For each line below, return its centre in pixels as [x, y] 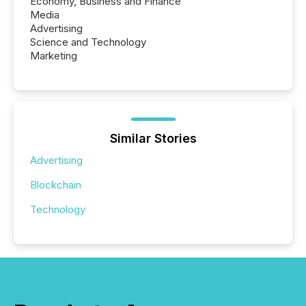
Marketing [54, 55]
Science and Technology [88, 42]
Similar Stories [153, 138]
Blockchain [56, 184]
